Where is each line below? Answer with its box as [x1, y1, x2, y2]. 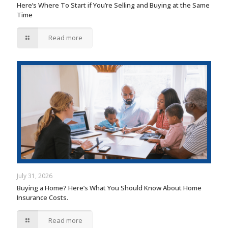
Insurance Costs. [17, 192, 68, 202]
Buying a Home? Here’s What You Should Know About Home [17, 183, 202, 192]
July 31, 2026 [17, 171, 52, 180]
